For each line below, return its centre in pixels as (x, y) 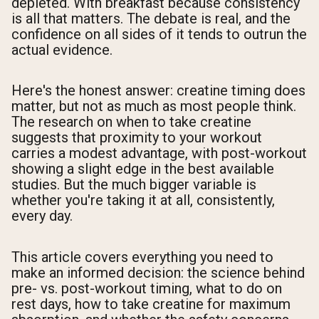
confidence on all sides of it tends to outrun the (159, 35)
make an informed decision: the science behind (158, 272)
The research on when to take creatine (131, 122)
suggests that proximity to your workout (137, 138)
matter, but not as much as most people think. (154, 106)
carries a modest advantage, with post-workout (159, 153)
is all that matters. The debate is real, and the (151, 19)
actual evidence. (62, 50)
